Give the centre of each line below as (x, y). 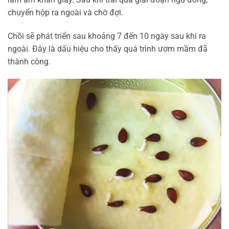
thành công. (29, 61)
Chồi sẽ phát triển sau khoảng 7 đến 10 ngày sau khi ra (107, 36)
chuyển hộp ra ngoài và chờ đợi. (65, 13)
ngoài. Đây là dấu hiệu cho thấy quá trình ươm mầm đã (108, 49)
